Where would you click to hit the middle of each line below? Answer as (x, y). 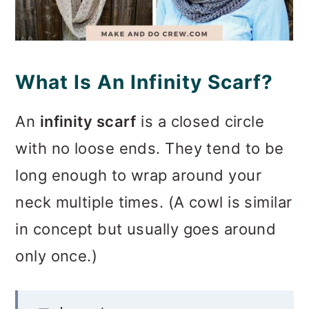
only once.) (57, 256)
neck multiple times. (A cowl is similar (154, 202)
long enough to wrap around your (139, 175)
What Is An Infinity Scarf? (144, 82)
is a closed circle (200, 121)
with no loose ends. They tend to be (150, 148)
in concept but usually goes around (146, 229)
